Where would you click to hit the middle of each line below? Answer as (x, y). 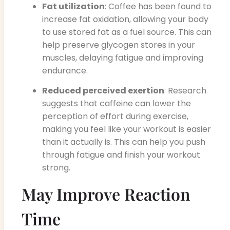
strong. (56, 168)
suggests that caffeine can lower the (117, 104)
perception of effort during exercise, (115, 117)
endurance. (65, 71)
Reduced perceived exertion (103, 91)
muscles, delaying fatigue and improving (123, 58)
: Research (185, 91)
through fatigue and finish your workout (121, 155)
